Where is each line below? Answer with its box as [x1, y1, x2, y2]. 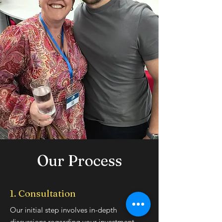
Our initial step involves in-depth [10, 205, 117, 215]
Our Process [37, 152, 122, 170]
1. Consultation [10, 187, 76, 199]
